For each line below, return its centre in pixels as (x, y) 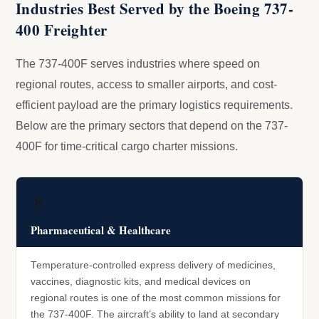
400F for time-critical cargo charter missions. (127, 147)
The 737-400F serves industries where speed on (138, 64)
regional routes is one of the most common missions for (156, 298)
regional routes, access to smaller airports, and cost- (146, 85)
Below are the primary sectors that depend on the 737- (152, 126)
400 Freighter (62, 30)
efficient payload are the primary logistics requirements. (154, 105)
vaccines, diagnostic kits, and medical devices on (141, 282)
